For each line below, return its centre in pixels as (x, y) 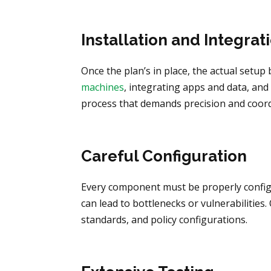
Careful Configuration (164, 156)
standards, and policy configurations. (165, 220)
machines (103, 87)
